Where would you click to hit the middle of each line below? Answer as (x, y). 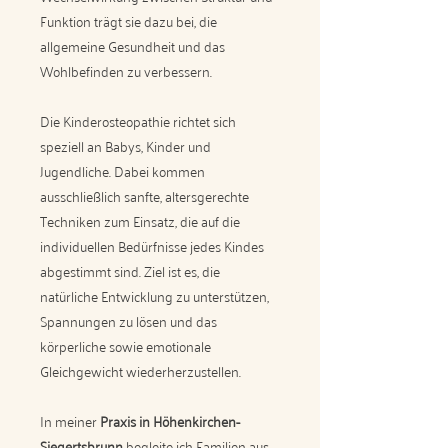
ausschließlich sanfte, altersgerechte (144, 195)
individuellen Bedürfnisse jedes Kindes (152, 245)
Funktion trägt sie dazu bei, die (128, 20)
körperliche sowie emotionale (125, 345)
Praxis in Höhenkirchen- (170, 420)
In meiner (70, 420)
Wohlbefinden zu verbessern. (126, 70)
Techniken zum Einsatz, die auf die (140, 220)
